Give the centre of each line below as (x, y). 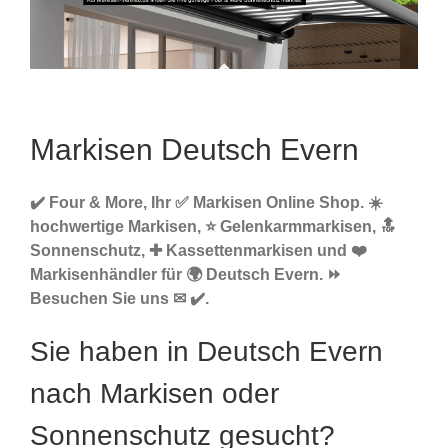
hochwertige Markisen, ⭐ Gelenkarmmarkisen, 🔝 (213, 227)
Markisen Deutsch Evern (194, 150)
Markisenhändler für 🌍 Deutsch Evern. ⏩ (186, 275)
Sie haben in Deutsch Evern (206, 352)
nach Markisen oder (154, 394)
